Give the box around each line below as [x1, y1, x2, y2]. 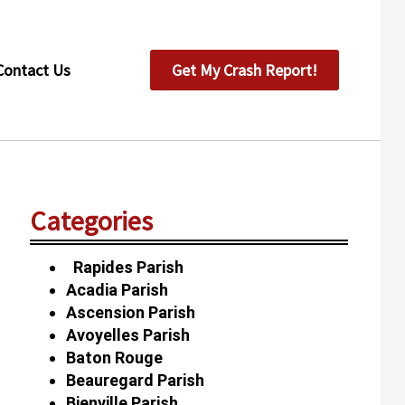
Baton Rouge [65, 347, 163, 367]
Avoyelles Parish [65, 325, 190, 344]
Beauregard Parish [65, 370, 204, 390]
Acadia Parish [65, 279, 168, 299]
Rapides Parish [65, 257, 184, 277]
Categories [29, 203, 153, 238]
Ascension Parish [65, 302, 195, 322]
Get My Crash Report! [172, 60, 318, 80]
